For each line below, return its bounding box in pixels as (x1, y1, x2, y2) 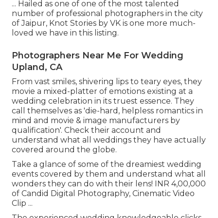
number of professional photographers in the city (12, 8, 203, 18)
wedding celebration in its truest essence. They (12, 96, 194, 106)
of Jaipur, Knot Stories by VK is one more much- (12, 18, 196, 28)
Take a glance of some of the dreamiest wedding (12, 159, 201, 169)
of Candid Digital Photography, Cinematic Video (12, 188, 195, 198)
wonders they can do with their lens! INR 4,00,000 (12, 179, 206, 188)
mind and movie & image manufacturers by (12, 115, 180, 125)
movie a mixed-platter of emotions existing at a (12, 86, 193, 96)
